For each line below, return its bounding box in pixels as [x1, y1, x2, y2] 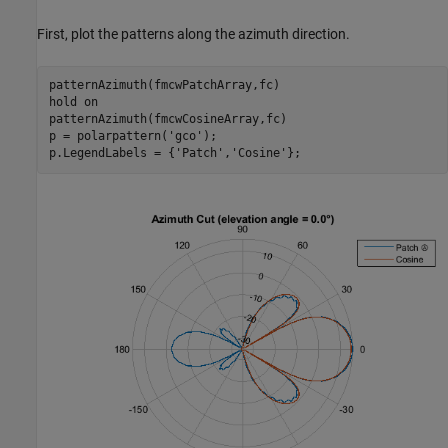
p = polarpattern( [48, 129, 168, 144]
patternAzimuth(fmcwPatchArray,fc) [48, 78, 280, 93]
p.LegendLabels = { [48, 146, 175, 161]
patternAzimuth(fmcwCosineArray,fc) [48, 112, 287, 127]
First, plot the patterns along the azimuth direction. [37, 25, 350, 42]
